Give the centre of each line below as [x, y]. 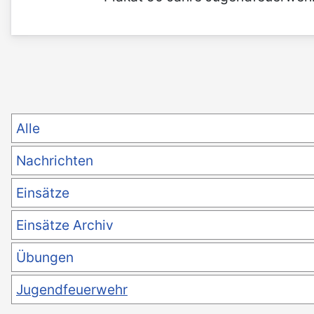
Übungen [45, 258]
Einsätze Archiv [65, 225]
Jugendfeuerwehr [72, 290]
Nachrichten [55, 161]
